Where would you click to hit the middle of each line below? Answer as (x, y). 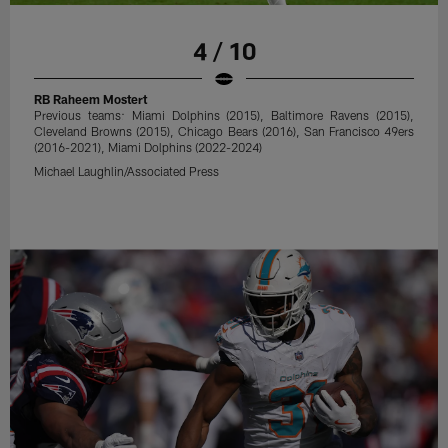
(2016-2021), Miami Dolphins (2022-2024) (148, 146)
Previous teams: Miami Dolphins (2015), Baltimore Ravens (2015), (224, 114)
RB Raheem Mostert (91, 98)
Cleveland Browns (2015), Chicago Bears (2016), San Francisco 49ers (224, 130)
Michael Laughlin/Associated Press (127, 170)
